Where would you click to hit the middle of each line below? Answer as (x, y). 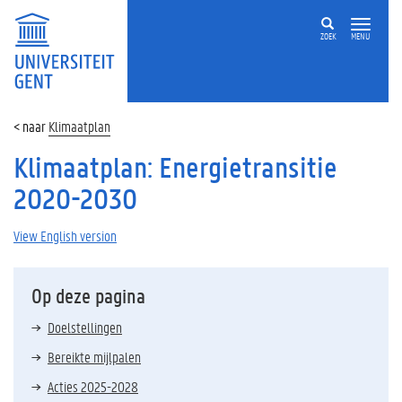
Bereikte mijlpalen (94, 357)
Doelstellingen (85, 327)
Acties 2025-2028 (93, 386)
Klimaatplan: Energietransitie (175, 167)
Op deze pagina (88, 296)
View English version (65, 236)
